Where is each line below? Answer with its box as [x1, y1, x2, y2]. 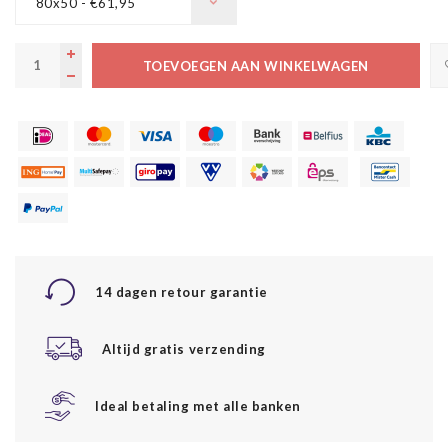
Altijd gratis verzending [102, 340, 266, 357]
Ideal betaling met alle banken [95, 397, 301, 414]
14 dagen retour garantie [95, 283, 268, 300]
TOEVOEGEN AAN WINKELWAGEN [142, 57, 369, 74]
